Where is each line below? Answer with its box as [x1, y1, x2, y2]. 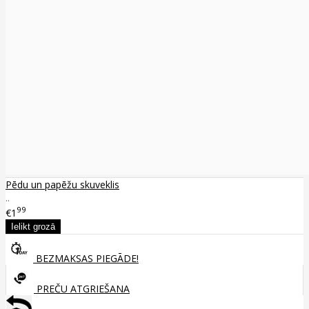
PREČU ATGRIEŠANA [34, 281, 130, 295]
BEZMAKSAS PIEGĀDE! [33, 251, 139, 265]
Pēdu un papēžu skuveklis [6, 178, 119, 192]
